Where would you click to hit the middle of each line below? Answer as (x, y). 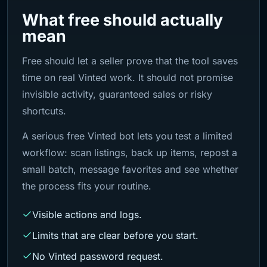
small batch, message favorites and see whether (130, 169)
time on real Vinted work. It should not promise (128, 77)
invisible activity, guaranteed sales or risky (117, 94)
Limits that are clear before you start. (115, 235)
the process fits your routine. (87, 186)
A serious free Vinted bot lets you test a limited (127, 136)
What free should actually (122, 20)
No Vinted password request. (98, 256)
